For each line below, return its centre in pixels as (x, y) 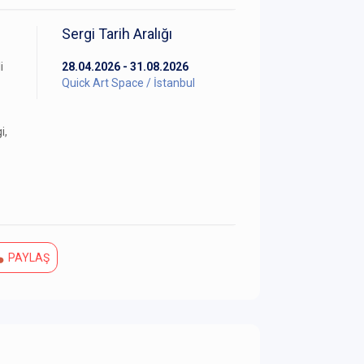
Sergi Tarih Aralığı (117, 34)
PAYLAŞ (28, 258)
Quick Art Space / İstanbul (128, 83)
